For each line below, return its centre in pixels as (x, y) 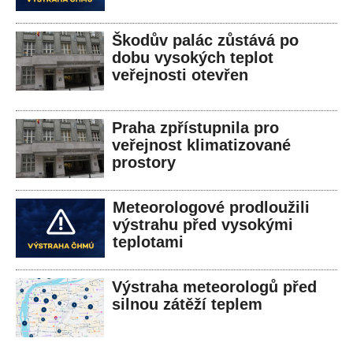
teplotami (148, 242)
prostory (144, 163)
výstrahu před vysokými (203, 225)
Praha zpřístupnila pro (195, 128)
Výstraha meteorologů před (214, 287)
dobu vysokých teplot (193, 58)
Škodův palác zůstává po (205, 41)
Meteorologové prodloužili (211, 208)
